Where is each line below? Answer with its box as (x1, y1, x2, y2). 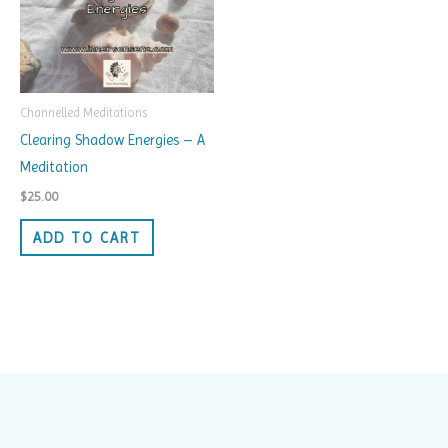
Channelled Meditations (20, 105, 147, 120)
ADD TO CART (32, 229, 141, 246)
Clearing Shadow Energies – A (20, 132, 205, 149)
